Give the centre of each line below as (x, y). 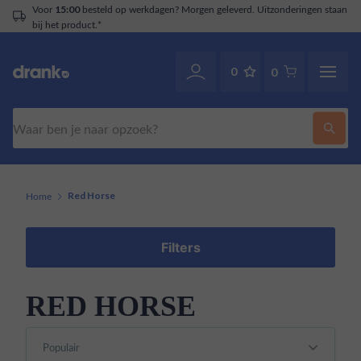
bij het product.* (67, 24)
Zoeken (33, 116)
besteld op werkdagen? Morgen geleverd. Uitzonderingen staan (214, 8)
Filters (180, 247)
